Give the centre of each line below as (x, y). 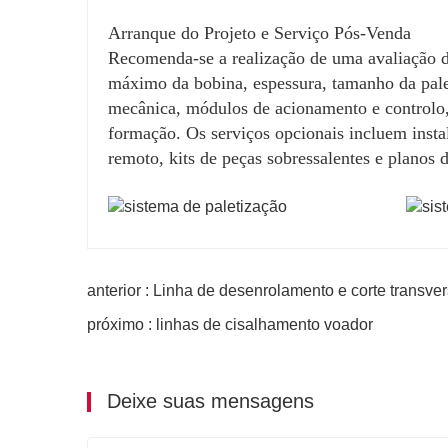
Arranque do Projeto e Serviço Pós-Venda (259, 32)
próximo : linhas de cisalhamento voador (230, 324)
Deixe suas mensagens (207, 400)
